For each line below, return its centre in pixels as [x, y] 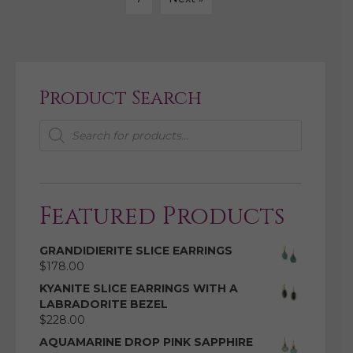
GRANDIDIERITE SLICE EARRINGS [136, 251]
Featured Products [162, 217]
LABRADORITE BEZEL [104, 305]
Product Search [121, 99]
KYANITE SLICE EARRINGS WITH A [139, 289]
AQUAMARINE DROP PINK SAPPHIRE [146, 342]
